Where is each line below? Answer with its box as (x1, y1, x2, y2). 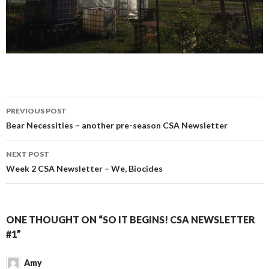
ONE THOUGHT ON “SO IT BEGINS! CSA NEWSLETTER (6, 213, 255, 225)
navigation (5, 117, 81, 137)
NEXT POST (6, 149, 49, 159)
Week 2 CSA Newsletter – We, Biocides (6, 163, 163, 174)
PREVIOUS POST (6, 106, 67, 115)
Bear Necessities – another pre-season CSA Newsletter (6, 119, 228, 130)
